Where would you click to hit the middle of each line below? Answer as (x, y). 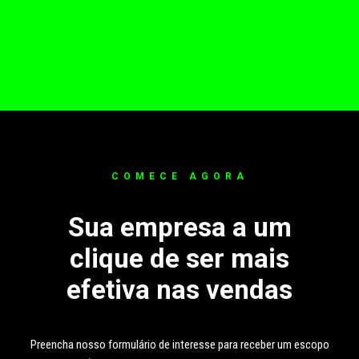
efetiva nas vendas (179, 290)
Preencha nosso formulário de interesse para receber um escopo (179, 345)
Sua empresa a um (179, 227)
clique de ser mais (179, 258)
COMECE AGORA (179, 176)
